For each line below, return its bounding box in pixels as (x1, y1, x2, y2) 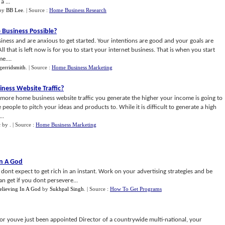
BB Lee (6, 7, 23, 13)
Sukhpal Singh (50, 186, 84, 192)
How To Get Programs (110, 186, 162, 192)
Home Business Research (49, 7, 106, 13)
